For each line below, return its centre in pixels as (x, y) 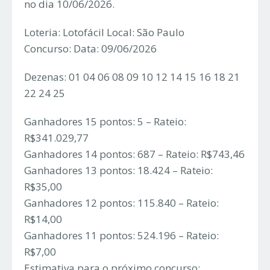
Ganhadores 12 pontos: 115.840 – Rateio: (121, 203)
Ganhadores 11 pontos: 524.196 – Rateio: (121, 236)
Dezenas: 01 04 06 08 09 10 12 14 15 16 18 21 (132, 77)
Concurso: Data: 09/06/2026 (90, 49)
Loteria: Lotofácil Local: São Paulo (104, 33)
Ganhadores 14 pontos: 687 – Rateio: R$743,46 (134, 154)
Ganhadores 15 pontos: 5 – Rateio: (105, 122)
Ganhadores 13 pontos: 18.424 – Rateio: (118, 171)
